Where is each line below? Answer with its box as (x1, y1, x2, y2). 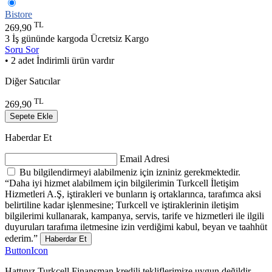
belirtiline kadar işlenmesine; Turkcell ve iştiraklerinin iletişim (5, 200, 239, 211)
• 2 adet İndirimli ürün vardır (5, 55, 114, 66)
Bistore (5, 8, 32, 19)
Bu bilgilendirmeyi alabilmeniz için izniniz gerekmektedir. (19, 167, 240, 178)
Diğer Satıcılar (5, 76, 60, 87)
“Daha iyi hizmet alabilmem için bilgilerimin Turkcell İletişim (5, 178, 239, 189)
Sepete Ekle (10, 112, 53, 121)
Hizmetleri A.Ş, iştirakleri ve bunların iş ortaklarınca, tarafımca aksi (5, 189, 261, 200)
